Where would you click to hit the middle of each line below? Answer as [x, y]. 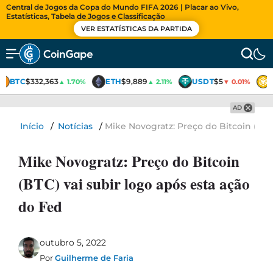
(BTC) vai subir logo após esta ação [134, 184]
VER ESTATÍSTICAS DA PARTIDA [136, 29]
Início [32, 126]
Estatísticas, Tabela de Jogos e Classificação [86, 16]
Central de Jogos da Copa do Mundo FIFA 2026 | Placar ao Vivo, [122, 7]
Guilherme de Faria [94, 258]
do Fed [40, 206]
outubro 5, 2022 [73, 243]
